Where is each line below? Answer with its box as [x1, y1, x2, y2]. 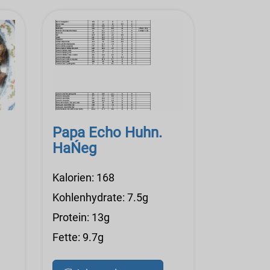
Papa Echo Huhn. [52, 124, 162, 142]
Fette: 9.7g [52, 231, 104, 244]
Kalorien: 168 [52, 171, 115, 184]
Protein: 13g [52, 211, 110, 224]
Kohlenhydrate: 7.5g [52, 191, 148, 204]
